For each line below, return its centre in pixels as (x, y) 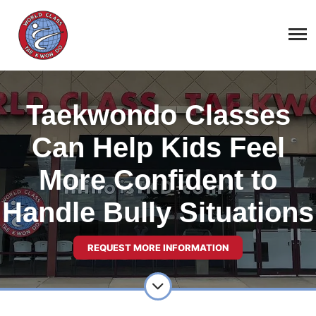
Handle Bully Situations (158, 212)
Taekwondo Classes (158, 115)
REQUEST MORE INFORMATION (158, 248)
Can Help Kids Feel (158, 147)
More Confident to (158, 180)
